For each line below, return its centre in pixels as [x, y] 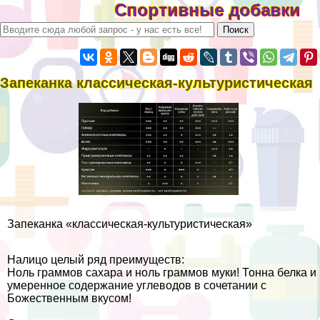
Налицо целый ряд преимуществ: [96, 260]
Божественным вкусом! [69, 299]
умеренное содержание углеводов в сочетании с [137, 286]
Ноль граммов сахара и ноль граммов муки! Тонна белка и [162, 273]
